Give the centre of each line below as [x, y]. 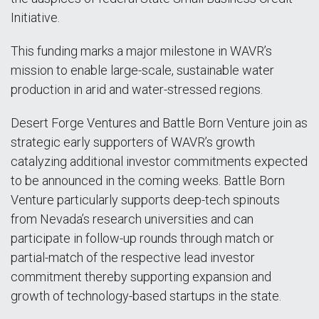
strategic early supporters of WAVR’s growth [133, 142]
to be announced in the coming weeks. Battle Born [148, 181]
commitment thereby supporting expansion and [141, 277]
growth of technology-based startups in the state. [147, 296]
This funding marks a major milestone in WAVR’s [141, 51]
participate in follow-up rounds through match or [142, 238]
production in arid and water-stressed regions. [137, 89]
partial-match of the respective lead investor [133, 257]
